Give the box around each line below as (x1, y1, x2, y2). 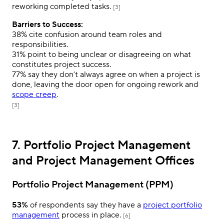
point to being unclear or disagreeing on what (25, 49, 191, 60)
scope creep (12, 89, 56, 100)
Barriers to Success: (12, 19, 83, 30)
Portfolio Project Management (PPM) (12, 178, 173, 190)
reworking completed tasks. (12, 1, 113, 12)
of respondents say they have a (28, 199, 143, 210)
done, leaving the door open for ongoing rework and (12, 79, 198, 90)
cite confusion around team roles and (27, 29, 162, 40)
